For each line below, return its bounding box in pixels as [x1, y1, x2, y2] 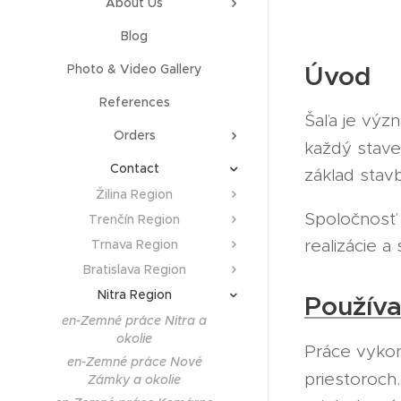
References [98, 94, 170, 110]
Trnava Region [90, 236, 178, 252]
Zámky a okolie [88, 371, 181, 388]
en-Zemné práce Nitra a [62, 312, 207, 328]
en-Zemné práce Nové [66, 354, 202, 370]
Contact [109, 160, 159, 176]
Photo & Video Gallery [67, 61, 201, 77]
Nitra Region [97, 286, 172, 303]
